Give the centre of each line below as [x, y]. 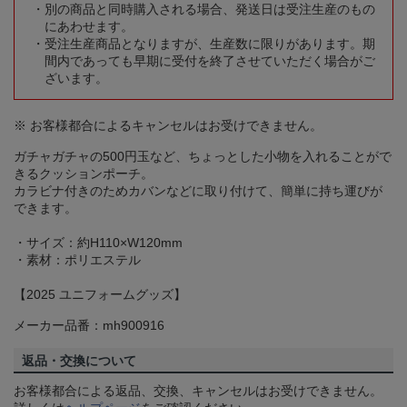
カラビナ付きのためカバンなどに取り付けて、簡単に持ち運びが [198, 191]
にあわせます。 [89, 27]
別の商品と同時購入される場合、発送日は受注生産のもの [210, 10]
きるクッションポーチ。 [84, 174]
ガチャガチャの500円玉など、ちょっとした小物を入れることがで [203, 157]
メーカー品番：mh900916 [89, 326]
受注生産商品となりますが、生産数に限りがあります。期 [210, 44]
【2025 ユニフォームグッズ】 [100, 295]
